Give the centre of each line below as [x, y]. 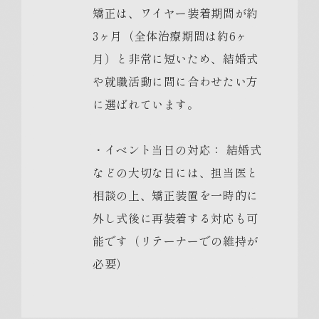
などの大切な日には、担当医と [176, 172]
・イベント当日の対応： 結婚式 [177, 150]
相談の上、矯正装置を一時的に [176, 195]
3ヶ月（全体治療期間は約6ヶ [170, 36]
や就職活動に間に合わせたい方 [176, 81]
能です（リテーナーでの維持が [176, 241]
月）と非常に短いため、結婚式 [176, 58]
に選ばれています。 [146, 104]
